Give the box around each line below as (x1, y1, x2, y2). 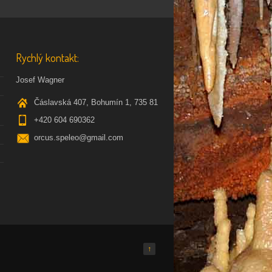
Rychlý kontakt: (16, 50, 79, 64)
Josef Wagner (16, 75, 64, 84)
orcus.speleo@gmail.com (34, 132, 123, 142)
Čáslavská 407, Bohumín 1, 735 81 (34, 97, 158, 107)
